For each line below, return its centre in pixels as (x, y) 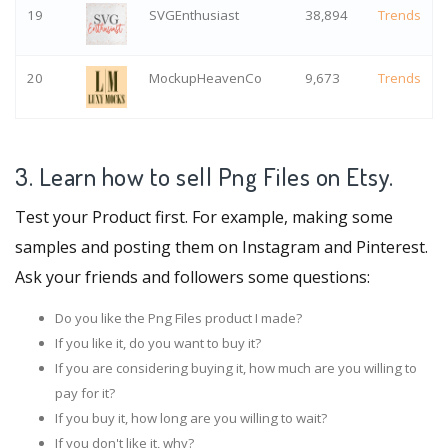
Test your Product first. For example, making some (204, 216)
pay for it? (85, 392)
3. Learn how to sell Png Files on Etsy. (204, 176)
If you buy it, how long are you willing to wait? (191, 417)
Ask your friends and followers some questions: (192, 276)
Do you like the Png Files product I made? (178, 317)
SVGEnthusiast (193, 14)
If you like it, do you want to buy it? (158, 342)
